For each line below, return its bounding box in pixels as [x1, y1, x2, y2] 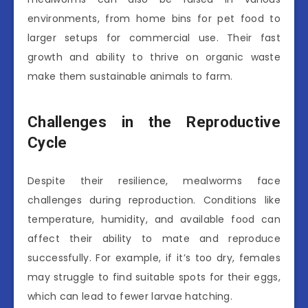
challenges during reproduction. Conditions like [27, 192, 280, 207]
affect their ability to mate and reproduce [27, 231, 280, 245]
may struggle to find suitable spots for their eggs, [27, 269, 280, 284]
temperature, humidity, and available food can [27, 212, 280, 226]
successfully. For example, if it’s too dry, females [27, 250, 280, 265]
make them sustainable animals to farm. [27, 69, 233, 83]
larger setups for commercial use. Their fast [27, 30, 280, 45]
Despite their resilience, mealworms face [27, 173, 280, 188]
